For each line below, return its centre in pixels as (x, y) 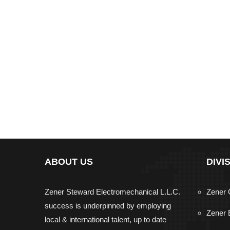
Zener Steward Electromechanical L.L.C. (112, 192)
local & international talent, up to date (106, 219)
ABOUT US (69, 162)
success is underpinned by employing (108, 206)
